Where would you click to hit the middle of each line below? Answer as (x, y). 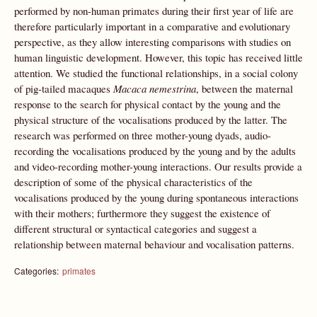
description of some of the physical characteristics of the (133, 182)
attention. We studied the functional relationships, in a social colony (156, 73)
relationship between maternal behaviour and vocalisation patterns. (154, 244)
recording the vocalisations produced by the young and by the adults (155, 151)
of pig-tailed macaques (64, 88)
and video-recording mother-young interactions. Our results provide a (158, 166)
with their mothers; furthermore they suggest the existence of (142, 213)
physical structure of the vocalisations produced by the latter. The (151, 120)
